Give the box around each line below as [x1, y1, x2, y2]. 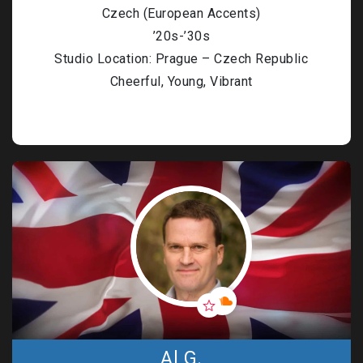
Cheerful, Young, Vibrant [109, 74, 253, 89]
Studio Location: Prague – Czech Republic [54, 51, 309, 66]
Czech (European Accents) [101, 6, 261, 21]
